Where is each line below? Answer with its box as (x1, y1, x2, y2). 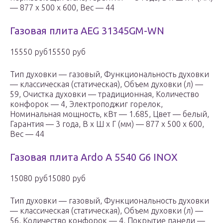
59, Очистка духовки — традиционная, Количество (10, 90, 199, 99)
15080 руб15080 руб (10, 174, 86, 183)
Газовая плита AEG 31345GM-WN (10, 25, 164, 37)
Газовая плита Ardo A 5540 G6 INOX (10, 151, 178, 163)
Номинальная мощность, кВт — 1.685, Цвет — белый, (10, 110, 209, 119)
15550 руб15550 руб (10, 47, 86, 57)
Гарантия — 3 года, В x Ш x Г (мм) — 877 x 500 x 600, (10, 119, 204, 129)
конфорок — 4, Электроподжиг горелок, (10, 100, 163, 109)
